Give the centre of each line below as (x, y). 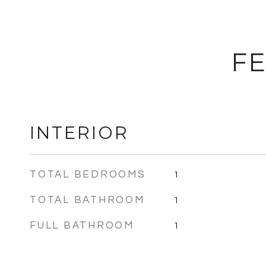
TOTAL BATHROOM (87, 200)
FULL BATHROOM (82, 226)
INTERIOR (79, 133)
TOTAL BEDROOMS (88, 175)
